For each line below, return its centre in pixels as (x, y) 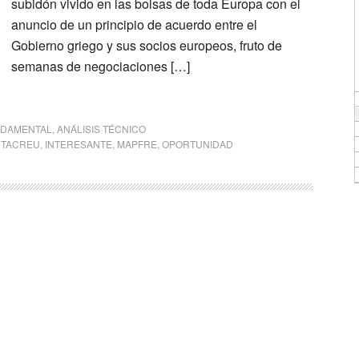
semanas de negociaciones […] (101, 66)
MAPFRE (137, 144)
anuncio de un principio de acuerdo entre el (134, 24)
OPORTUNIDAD (198, 144)
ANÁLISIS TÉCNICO (101, 129)
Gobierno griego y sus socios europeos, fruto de (147, 45)
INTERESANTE (79, 144)
